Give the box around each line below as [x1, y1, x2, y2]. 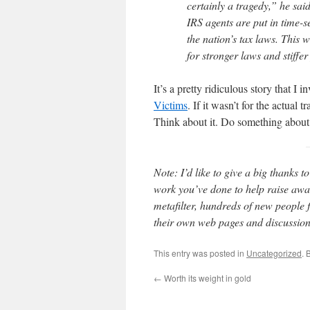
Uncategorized [246, 247, 302, 259]
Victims [154, 98, 188, 112]
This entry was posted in [154, 247, 246, 259]
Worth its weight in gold [162, 272, 251, 284]
